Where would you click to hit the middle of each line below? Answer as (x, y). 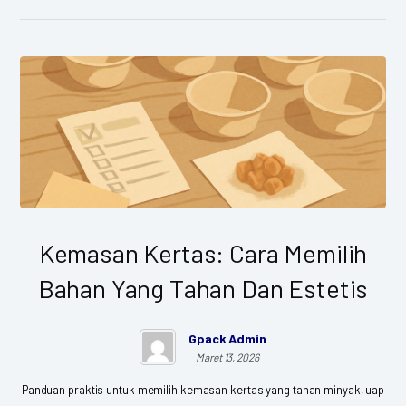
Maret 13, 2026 (227, 357)
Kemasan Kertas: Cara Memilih (203, 252)
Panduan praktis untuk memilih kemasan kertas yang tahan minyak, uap (203, 389)
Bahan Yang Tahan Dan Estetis (203, 288)
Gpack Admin (227, 338)
